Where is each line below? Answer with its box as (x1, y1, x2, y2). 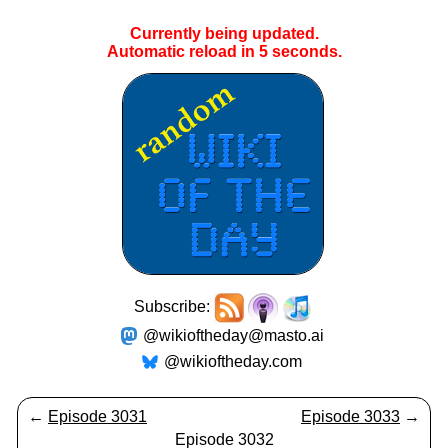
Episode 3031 (48, 408, 147, 425)
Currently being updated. (129, 25, 319, 42)
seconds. (267, 43, 342, 60)
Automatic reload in (106, 43, 259, 60)
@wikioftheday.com (164, 353, 302, 370)
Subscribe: (134, 298, 214, 316)
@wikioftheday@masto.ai (142, 327, 324, 344)
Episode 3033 (301, 408, 400, 425)
